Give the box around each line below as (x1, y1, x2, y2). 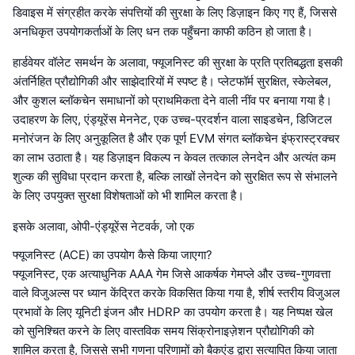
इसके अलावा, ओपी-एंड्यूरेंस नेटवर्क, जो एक (13, 218, 194, 234)
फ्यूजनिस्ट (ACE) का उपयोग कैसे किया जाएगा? (13, 246, 212, 262)
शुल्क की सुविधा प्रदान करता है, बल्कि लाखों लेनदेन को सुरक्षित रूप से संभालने (13, 168, 338, 184)
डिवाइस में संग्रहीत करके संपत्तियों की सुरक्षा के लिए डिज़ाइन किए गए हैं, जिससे (13, 4, 337, 20)
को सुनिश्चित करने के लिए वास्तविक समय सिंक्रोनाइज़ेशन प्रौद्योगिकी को (13, 323, 314, 338)
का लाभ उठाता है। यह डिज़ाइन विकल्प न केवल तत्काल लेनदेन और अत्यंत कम (13, 149, 336, 165)
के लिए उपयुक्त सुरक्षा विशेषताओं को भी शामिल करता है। (13, 187, 244, 203)
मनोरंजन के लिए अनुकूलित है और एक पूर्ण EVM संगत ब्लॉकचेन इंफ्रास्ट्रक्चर (13, 130, 340, 146)
